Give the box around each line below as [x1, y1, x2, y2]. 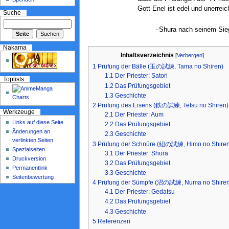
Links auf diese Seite [12, 119, 64, 125]
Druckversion [12, 155, 47, 162]
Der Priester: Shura [114, 149, 168, 157]
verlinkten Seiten [12, 136, 54, 143]
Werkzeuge [3, 109, 35, 116]
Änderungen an [12, 128, 51, 134]
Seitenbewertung [12, 173, 54, 180]
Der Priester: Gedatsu [114, 188, 175, 196]
